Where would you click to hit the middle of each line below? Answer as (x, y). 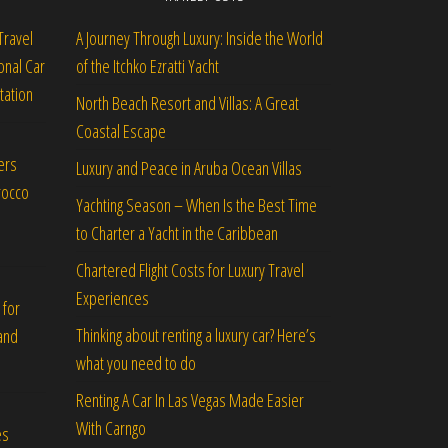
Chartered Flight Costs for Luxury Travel (190, 270)
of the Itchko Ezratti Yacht (147, 66)
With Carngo (111, 428)
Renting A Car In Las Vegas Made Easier (190, 400)
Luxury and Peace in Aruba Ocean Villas (189, 168)
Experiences (112, 298)
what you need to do (136, 363)
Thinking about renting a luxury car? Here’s (196, 335)
